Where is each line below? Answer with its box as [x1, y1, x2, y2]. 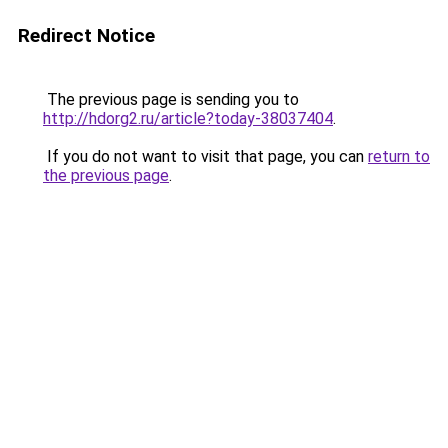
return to [368, 147, 430, 166]
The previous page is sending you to [43, 90, 299, 109]
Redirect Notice [18, 24, 155, 47]
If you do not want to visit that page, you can [43, 147, 368, 166]
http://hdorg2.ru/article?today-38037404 [43, 109, 333, 128]
